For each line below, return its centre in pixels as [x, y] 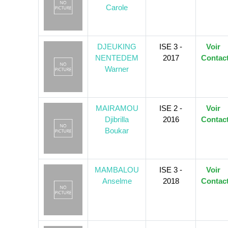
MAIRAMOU [117, 108]
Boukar [117, 131]
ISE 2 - [171, 108]
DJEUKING [117, 47]
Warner [117, 69]
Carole [117, 8]
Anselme [117, 181]
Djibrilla [117, 120]
